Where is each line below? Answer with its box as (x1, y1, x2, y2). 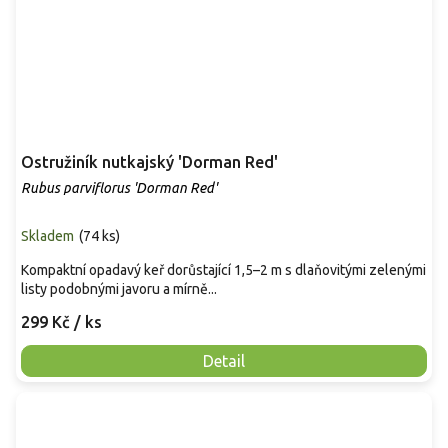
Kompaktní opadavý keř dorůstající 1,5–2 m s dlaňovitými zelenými (21, 261, 426, 278)
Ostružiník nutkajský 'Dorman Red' (21, 152, 278, 171)
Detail (203, 351, 245, 370)
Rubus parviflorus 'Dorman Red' (21, 179, 217, 196)
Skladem (21, 227, 74, 244)
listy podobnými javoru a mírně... (21, 280, 217, 297)
